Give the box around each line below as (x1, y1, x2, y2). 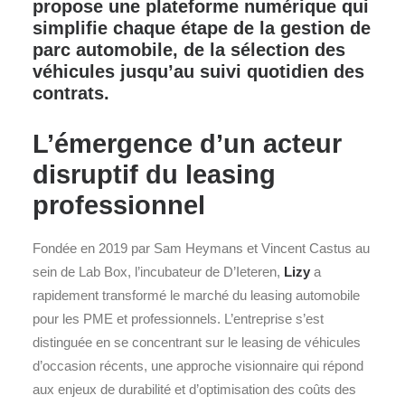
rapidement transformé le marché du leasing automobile (33, 287, 360, 303)
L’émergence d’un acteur (33, 129, 342, 158)
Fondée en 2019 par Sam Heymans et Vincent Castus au (33, 240, 370, 256)
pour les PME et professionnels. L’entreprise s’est (33, 311, 324, 326)
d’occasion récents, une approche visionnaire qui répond (33, 358, 363, 373)
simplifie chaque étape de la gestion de (33, 18, 371, 38)
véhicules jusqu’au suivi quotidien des (33, 61, 364, 81)
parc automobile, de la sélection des (33, 40, 345, 60)
